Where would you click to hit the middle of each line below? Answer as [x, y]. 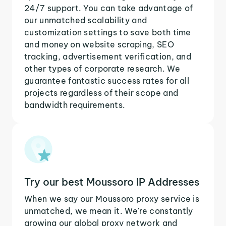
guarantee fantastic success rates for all [107, 80]
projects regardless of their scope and [101, 93]
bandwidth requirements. [75, 105]
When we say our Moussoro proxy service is [112, 199]
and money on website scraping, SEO [99, 44]
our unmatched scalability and [86, 20]
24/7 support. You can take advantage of [109, 8]
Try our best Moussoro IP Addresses [112, 182]
